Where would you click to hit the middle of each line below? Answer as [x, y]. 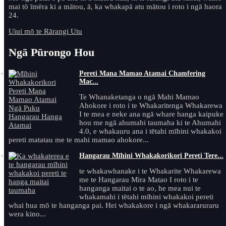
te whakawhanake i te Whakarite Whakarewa [150, 171]
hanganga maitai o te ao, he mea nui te [140, 188]
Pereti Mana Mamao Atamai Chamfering [142, 73]
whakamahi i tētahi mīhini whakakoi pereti [146, 196]
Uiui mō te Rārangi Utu [45, 31]
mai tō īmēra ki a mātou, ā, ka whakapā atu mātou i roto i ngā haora [115, 6]
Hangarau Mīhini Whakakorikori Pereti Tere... [151, 155]
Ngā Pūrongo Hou [51, 52]
